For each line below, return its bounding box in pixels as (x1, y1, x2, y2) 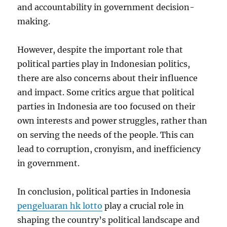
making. (17, 16, 51, 26)
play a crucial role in (102, 201, 184, 211)
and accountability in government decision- (17, 2, 195, 12)
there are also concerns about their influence (17, 73, 198, 83)
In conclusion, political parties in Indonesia (17, 186, 191, 197)
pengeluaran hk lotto (17, 201, 103, 211)
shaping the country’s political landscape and (17, 215, 200, 225)
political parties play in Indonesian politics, (17, 59, 191, 69)
